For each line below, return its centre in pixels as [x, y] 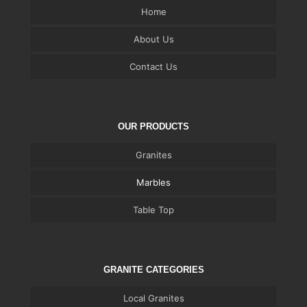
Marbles [153, 183]
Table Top [153, 210]
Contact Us [153, 67]
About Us [153, 39]
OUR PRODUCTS [153, 127]
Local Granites [153, 298]
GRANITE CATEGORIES [153, 270]
